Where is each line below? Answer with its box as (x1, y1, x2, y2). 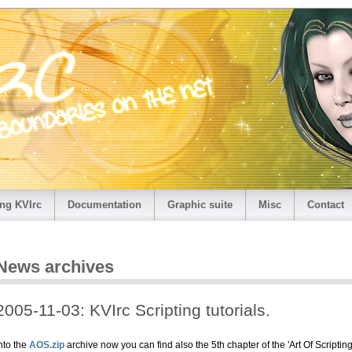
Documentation (68, 199, 141, 211)
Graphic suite (167, 199, 233, 211)
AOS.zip (29, 339, 64, 350)
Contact (307, 199, 344, 211)
